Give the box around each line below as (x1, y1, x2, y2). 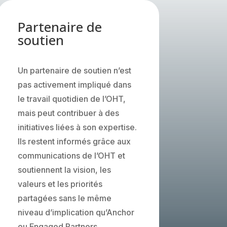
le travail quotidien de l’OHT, (17, 93, 126, 104)
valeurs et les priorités (17, 178, 102, 189)
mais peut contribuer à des (17, 107, 119, 118)
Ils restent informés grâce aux (17, 136, 131, 146)
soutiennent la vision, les (17, 164, 111, 175)
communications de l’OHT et (17, 150, 125, 161)
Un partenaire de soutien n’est (17, 65, 131, 75)
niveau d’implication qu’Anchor (17, 207, 134, 217)
